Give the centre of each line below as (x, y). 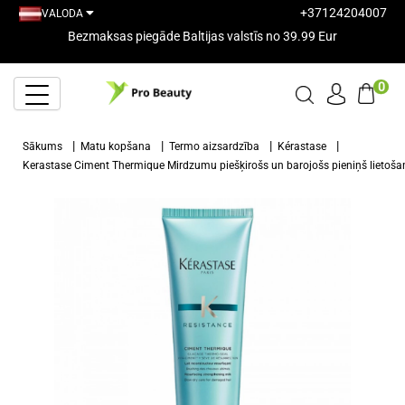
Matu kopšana (116, 146)
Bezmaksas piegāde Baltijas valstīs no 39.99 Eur (202, 37)
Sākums (42, 146)
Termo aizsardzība (214, 146)
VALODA (62, 13)
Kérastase (302, 146)
